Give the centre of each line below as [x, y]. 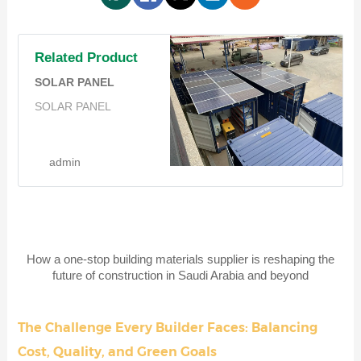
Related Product [86, 57]
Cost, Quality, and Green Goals [117, 351]
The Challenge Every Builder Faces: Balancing [167, 327]
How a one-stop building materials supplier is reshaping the [180, 259]
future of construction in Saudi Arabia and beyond [180, 275]
